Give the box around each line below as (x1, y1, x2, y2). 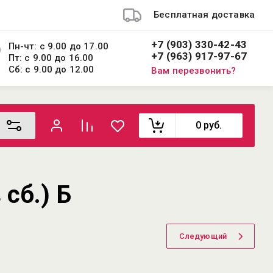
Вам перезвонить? (151, 65, 236, 76)
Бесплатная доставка (154, 9, 255, 20)
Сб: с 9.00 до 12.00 (8, 63, 94, 75)
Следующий (179, 232, 227, 241)
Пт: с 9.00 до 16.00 (8, 52, 94, 63)
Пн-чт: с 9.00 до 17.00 (8, 40, 108, 52)
